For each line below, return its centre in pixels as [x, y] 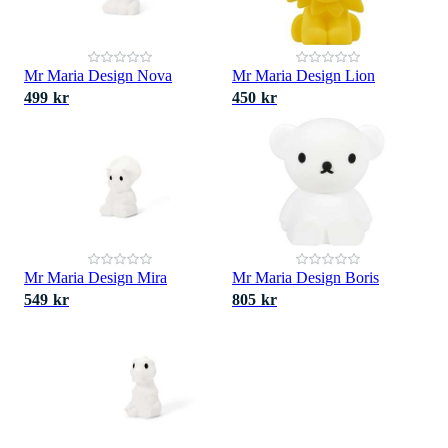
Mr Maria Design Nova [98, 75]
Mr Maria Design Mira [95, 277]
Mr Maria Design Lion [303, 75]
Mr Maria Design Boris [305, 277]
